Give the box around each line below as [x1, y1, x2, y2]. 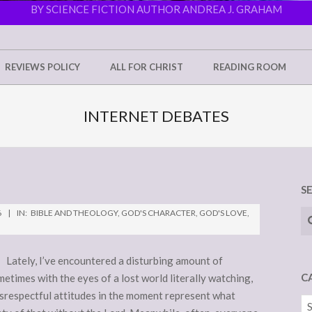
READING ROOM [213, 61, 286, 72]
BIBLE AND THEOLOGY [31, 208, 118, 218]
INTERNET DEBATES [83, 107, 229, 125]
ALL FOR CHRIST [110, 61, 183, 72]
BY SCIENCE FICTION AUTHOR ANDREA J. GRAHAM [30, 3, 282, 16]
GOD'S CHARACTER [121, 208, 196, 218]
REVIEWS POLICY [5, 61, 80, 72]
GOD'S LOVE [199, 208, 247, 218]
